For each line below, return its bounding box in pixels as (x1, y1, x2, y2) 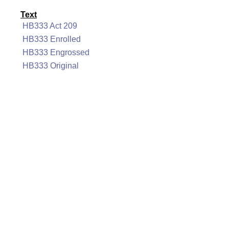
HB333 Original (22, 61, 79, 70)
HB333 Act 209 (22, 21, 77, 30)
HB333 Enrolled (22, 35, 81, 43)
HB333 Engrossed (22, 48, 89, 57)
